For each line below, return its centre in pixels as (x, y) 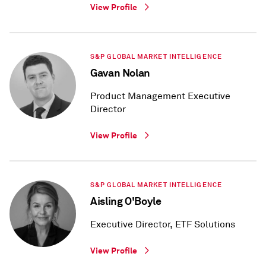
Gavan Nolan (121, 73)
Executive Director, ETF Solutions (163, 225)
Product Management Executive (160, 96)
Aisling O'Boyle (126, 201)
